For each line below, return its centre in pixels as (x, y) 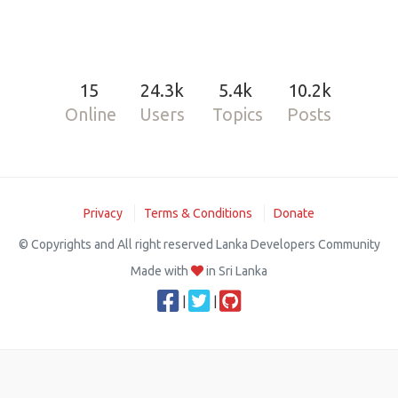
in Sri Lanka (235, 271)
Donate (294, 213)
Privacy (103, 213)
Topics (237, 115)
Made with (161, 271)
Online (91, 115)
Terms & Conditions (198, 213)
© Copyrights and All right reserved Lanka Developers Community (199, 244)
